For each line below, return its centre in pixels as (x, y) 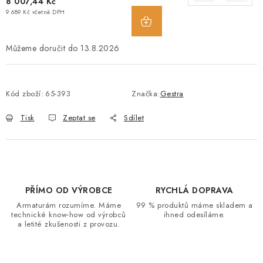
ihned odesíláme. (194, 215)
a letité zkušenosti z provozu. (69, 224)
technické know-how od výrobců (69, 215)
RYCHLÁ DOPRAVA (194, 190)
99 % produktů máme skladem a (194, 205)
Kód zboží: (25, 94)
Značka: (146, 94)
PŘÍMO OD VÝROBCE (69, 190)
